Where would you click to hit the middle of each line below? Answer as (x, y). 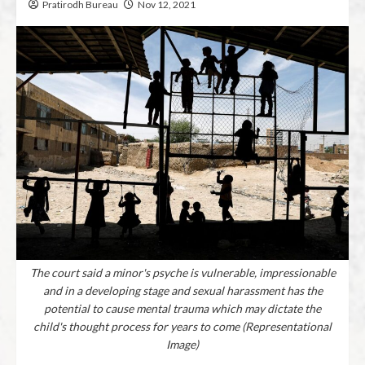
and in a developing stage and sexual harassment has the (182, 291)
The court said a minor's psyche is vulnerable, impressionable (182, 273)
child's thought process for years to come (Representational (182, 327)
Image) (182, 345)
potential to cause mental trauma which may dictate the (182, 309)
